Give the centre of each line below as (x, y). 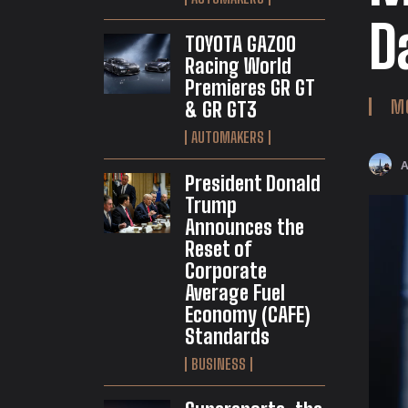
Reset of (218, 250)
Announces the (244, 228)
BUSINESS (218, 364)
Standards (227, 337)
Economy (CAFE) (247, 315)
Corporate (225, 271)
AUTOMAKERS (227, 138)
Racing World (238, 66)
